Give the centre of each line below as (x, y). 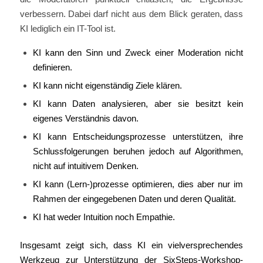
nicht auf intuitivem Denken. (85, 166)
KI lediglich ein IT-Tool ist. (68, 29)
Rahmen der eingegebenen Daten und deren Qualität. (134, 198)
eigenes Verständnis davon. (85, 118)
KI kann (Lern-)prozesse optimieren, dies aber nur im (138, 184)
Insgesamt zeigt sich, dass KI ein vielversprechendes (131, 245)
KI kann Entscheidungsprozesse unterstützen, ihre (138, 136)
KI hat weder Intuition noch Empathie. (104, 217)
